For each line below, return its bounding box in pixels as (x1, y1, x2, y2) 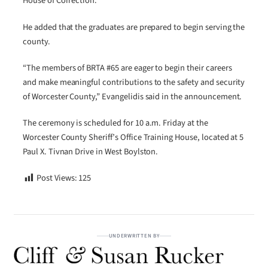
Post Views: (36, 172, 77, 185)
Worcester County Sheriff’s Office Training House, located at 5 (23, 131, 244, 144)
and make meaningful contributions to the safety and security (23, 75, 245, 89)
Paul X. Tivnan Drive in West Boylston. (23, 145, 159, 159)
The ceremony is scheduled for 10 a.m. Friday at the (23, 117, 208, 130)
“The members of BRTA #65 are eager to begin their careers (23, 61, 232, 74)
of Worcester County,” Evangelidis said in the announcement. (23, 90, 242, 103)
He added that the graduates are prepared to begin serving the (23, 20, 245, 33)
